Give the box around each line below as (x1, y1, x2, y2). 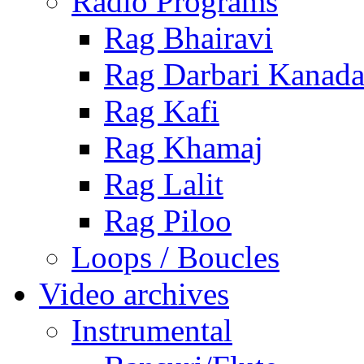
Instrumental (71, 313, 232, 349)
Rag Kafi (104, 93, 219, 129)
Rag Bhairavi (104, 20, 273, 56)
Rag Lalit (104, 167, 223, 202)
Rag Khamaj (104, 130, 263, 166)
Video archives (39, 276, 229, 312)
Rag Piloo (104, 203, 232, 239)
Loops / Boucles (71, 240, 279, 275)
